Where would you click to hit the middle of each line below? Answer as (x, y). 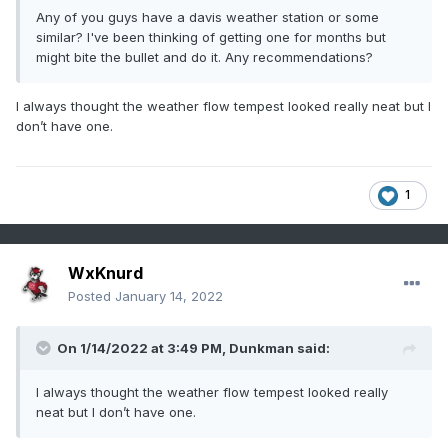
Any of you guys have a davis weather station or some (207, 17)
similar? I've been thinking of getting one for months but (211, 37)
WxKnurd (105, 273)
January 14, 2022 (169, 296)
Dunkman (261, 348)
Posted (91, 296)
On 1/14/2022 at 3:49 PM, (143, 348)
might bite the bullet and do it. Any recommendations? (204, 57)
